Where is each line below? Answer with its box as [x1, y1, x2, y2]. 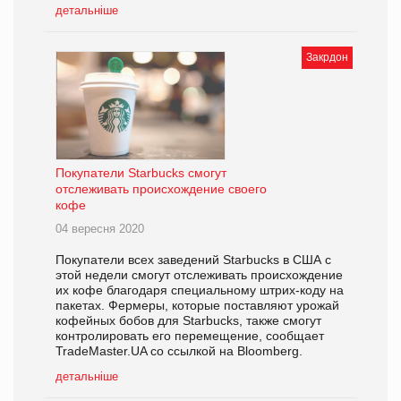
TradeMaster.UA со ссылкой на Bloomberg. [55, 344, 303, 359]
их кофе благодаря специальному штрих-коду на [55, 283, 344, 298]
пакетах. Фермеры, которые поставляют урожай [55, 298, 339, 313]
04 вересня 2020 [55, 222, 144, 236]
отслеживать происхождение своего [55, 182, 267, 197]
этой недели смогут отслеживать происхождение [55, 268, 343, 283]
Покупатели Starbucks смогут [55, 166, 226, 181]
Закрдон [306, 51, 348, 64]
